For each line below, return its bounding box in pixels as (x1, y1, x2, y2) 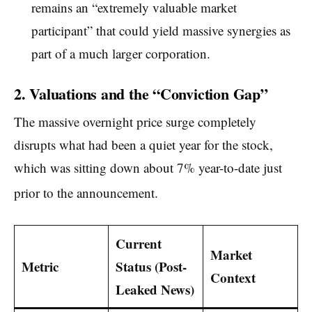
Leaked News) (115, 280, 194, 299)
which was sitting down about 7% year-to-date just (14, 158, 282, 176)
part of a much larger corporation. (31, 45, 210, 62)
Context (210, 268, 256, 288)
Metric (21, 257, 58, 276)
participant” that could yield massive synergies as (31, 22, 290, 39)
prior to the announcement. (14, 183, 158, 201)
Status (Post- (115, 257, 187, 276)
